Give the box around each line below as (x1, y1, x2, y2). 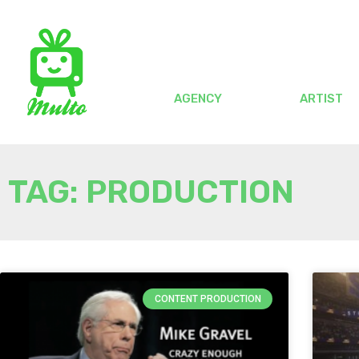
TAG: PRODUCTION (8, 173, 294, 211)
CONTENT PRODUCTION (154, 293, 261, 305)
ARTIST (299, 91, 343, 106)
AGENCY (174, 91, 223, 106)
